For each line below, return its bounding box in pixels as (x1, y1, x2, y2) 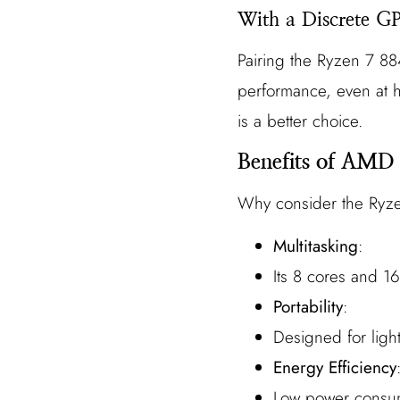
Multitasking (273, 234, 358, 259)
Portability (273, 295, 343, 320)
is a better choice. (237, 109, 362, 134)
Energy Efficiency (273, 355, 396, 380)
